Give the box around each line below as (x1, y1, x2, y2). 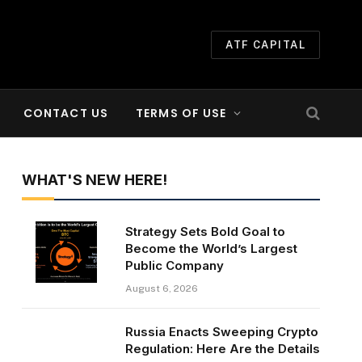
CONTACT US (23, 105, 109, 121)
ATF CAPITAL (225, 38, 305, 51)
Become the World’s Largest (124, 241, 297, 256)
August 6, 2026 (124, 283, 198, 294)
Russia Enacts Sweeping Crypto (124, 324, 318, 339)
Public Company (124, 258, 224, 273)
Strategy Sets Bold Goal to (124, 224, 285, 239)
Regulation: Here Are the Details (124, 341, 320, 356)
